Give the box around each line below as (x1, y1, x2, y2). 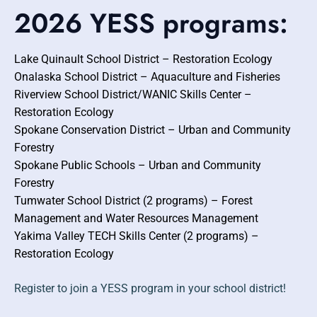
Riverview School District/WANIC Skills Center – (14, 88, 252, 102)
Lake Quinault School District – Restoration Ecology (14, 52, 272, 67)
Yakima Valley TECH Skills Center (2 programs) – (14, 229, 259, 243)
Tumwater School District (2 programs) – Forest (14, 194, 253, 208)
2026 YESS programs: (14, 4, 296, 43)
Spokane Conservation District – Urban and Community (14, 123, 291, 137)
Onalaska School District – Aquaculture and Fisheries (14, 70, 280, 84)
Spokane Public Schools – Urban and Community (14, 158, 261, 173)
